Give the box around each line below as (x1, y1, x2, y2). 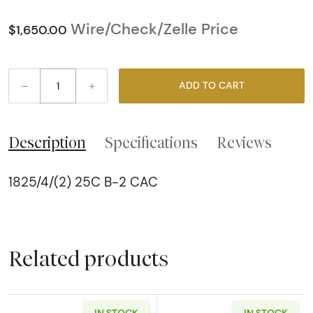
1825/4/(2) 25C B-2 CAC (8, 173, 158, 191)
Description (8, 133, 86, 152)
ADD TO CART (219, 79, 245, 92)
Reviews (217, 133, 272, 152)
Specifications (105, 133, 198, 152)
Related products (8, 245, 168, 271)
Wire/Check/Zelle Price (71, 19, 238, 38)
